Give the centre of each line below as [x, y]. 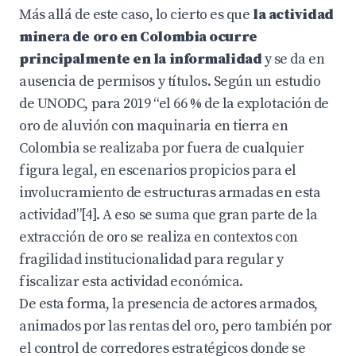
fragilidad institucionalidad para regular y [151, 259]
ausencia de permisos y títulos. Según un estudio [170, 81]
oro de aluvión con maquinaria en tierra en [154, 126]
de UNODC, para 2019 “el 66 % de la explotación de [174, 104]
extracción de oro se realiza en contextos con [159, 237]
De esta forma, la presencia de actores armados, [168, 304]
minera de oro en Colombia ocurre [138, 37]
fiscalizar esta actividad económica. [131, 282]
